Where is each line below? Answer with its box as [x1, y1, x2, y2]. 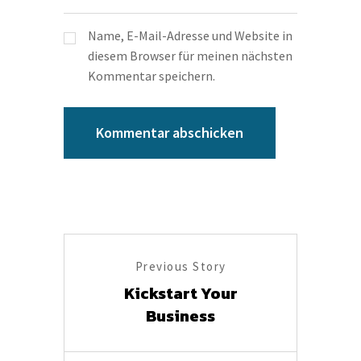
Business [146, 304, 215, 329]
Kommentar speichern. [88, 68, 215, 85]
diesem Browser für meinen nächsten [88, 48, 293, 64]
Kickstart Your [123, 281, 238, 306]
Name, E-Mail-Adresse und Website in [88, 27, 293, 44]
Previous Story [135, 259, 226, 275]
